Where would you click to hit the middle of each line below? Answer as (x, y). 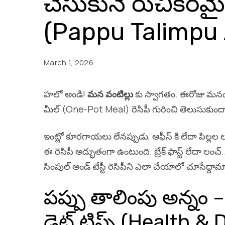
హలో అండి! (66, 94)
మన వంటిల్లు (110, 94)
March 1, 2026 (69, 62)
